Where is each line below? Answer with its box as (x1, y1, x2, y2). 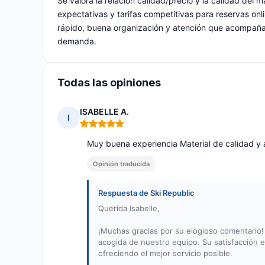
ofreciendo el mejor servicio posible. (98, 248, 232, 258)
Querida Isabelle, (98, 203, 160, 214)
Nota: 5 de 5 (79, 122, 130, 134)
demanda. (57, 36, 96, 47)
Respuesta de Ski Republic (98, 188, 195, 198)
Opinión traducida (93, 160, 150, 169)
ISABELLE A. (80, 106, 129, 117)
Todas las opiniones (57, 76, 161, 89)
